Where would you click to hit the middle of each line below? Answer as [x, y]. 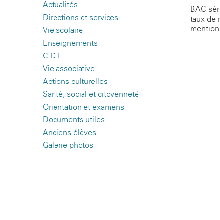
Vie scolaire [63, 30]
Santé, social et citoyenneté [91, 94]
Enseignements [70, 43]
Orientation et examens [83, 107]
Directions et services [81, 18]
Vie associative [69, 69]
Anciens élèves [69, 133]
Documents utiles [74, 120]
